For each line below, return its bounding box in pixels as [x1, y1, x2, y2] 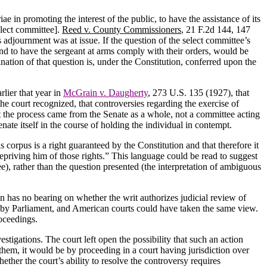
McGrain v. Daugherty [63, 87, 148, 98]
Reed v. [62, 24, 93, 35]
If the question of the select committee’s [103, 35, 250, 45]
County [93, 24, 121, 35]
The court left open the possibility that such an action [45, 234, 243, 244]
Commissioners [123, 24, 181, 35]
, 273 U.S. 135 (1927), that [148, 87, 249, 98]
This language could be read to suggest [111, 150, 257, 161]
